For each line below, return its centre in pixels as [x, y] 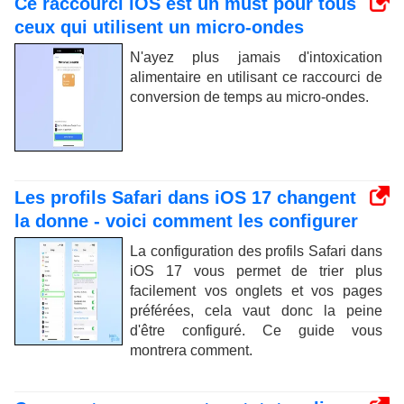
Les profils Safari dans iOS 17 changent [185, 197]
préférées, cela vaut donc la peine [256, 310]
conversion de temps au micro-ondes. [249, 96]
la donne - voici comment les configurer [186, 220]
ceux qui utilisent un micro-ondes [159, 27]
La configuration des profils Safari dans [256, 251]
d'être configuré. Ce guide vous [256, 330]
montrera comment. [191, 350]
